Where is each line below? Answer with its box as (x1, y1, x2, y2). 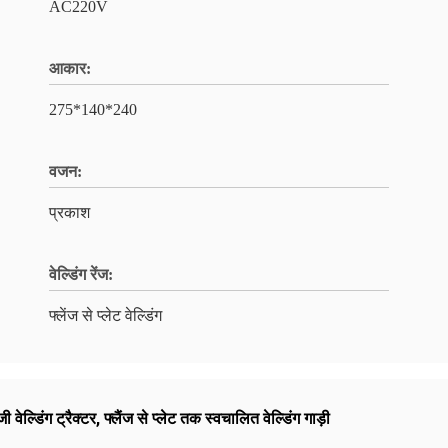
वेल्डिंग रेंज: (49, 266, 113, 283)
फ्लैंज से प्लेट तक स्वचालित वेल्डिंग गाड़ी (104, 409, 330, 428)
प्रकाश (49, 204, 90, 221)
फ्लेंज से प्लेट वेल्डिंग (49, 307, 162, 324)
